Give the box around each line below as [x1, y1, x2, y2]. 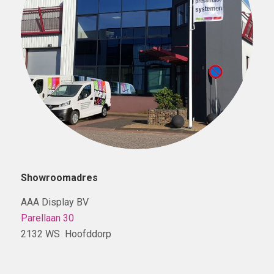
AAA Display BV [20, 196, 89, 208]
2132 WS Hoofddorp [20, 228, 111, 240]
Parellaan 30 [20, 212, 74, 224]
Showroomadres [20, 172, 98, 184]
